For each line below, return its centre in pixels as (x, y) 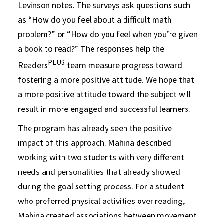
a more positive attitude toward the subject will (105, 94)
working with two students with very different (101, 157)
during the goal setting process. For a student (101, 186)
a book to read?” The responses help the (91, 48)
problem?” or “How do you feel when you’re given (108, 34)
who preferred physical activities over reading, (101, 201)
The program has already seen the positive (95, 128)
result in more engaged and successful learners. (105, 108)
